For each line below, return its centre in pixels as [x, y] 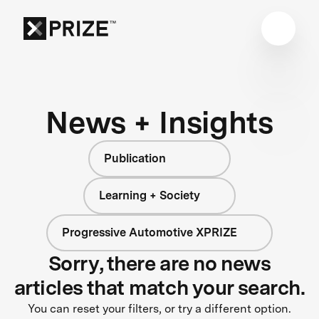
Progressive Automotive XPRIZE [150, 232]
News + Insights [159, 122]
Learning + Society [150, 195]
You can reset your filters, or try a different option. [159, 308]
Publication [135, 158]
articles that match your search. [159, 287]
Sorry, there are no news [159, 263]
